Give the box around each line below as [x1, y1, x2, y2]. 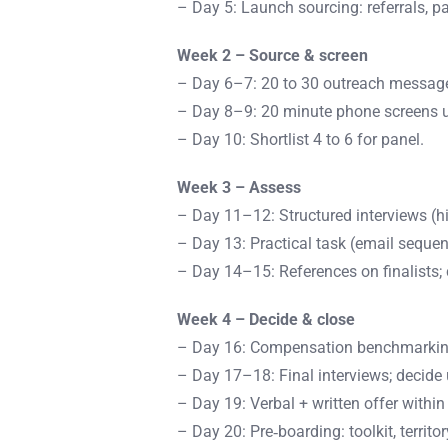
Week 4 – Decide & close [177, 310, 356, 329]
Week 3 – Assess [177, 178, 302, 197]
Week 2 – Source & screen [177, 46, 369, 65]
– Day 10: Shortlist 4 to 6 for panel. [177, 130, 425, 149]
